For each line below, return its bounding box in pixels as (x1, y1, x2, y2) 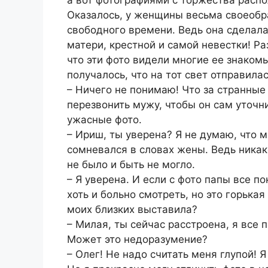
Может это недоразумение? (67, 233, 208, 245)
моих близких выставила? (67, 203, 197, 215)
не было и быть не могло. (67, 158, 195, 170)
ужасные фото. (67, 113, 142, 126)
